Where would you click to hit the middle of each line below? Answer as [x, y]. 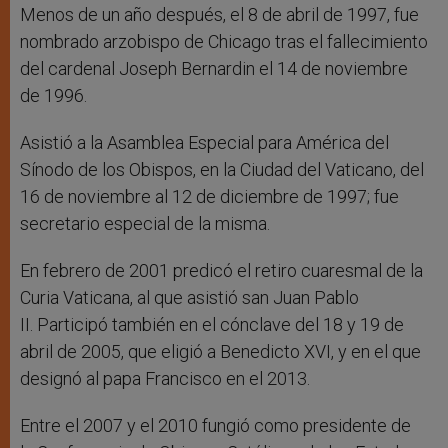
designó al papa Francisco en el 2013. [167, 379]
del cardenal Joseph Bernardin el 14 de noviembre [214, 69]
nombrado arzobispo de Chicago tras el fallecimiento [224, 42]
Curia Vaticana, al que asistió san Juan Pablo [189, 298]
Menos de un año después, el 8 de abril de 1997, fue [219, 15]
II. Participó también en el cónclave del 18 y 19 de [212, 325]
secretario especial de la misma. [145, 224]
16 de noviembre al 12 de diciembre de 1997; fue [209, 197]
